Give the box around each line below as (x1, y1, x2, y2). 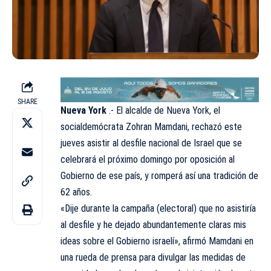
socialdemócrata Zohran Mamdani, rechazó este (60, 120, 242, 132)
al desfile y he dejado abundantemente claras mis (60, 218, 246, 230)
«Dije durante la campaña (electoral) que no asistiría (60, 202, 256, 214)
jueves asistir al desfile (60, 137, 149, 149)
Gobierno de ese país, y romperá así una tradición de (60, 169, 258, 181)
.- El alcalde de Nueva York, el (106, 104, 220, 116)
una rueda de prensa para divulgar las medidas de (60, 251, 246, 263)
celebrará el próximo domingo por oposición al (60, 153, 235, 165)
